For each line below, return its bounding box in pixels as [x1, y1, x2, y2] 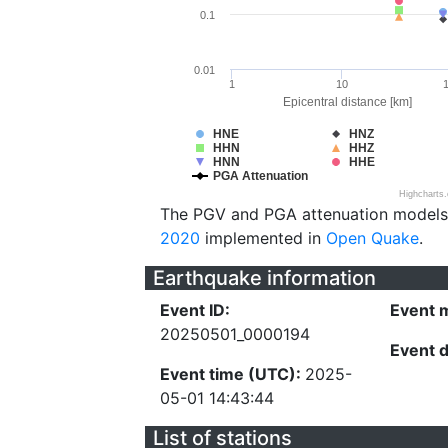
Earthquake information [153, 266, 376, 290]
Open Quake [326, 228, 419, 248]
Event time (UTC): [160, 364, 305, 384]
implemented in [200, 228, 326, 248]
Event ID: [160, 300, 230, 320]
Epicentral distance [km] [283, 95, 412, 109]
